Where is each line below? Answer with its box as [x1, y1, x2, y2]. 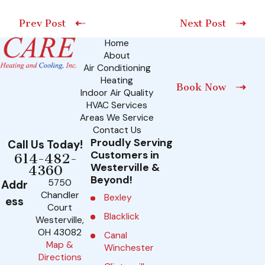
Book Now [176, 81, 227, 93]
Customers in [91, 148, 159, 163]
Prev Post [19, 17, 66, 30]
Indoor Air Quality [80, 87, 154, 99]
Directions [38, 251, 82, 264]
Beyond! [91, 173, 132, 188]
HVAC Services [86, 99, 148, 112]
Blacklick [104, 211, 140, 223]
